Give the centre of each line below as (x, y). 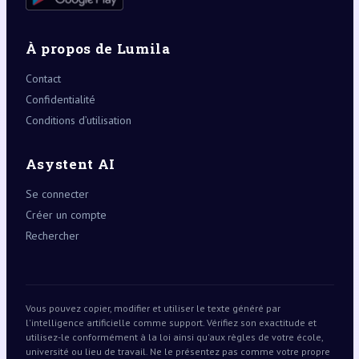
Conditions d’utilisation (78, 120)
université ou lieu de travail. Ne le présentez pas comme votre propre (177, 351)
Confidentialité (60, 99)
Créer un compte (66, 214)
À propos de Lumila (98, 48)
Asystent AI (70, 163)
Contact (43, 78)
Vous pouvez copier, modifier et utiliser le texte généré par (153, 308)
